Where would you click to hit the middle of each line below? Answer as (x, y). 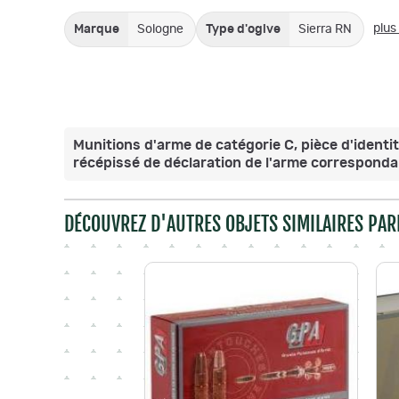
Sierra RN (325, 29)
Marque (97, 29)
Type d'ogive (243, 29)
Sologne (160, 29)
